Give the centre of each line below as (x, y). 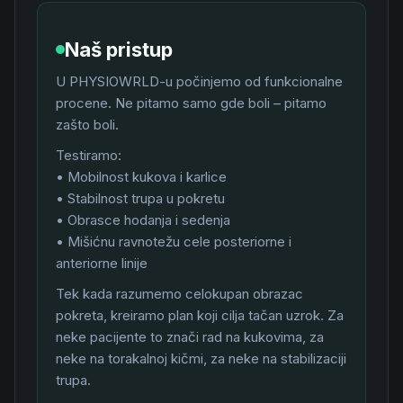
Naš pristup (119, 49)
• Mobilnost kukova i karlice (141, 177)
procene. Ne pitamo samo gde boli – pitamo (191, 103)
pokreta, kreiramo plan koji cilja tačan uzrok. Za (200, 315)
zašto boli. (87, 125)
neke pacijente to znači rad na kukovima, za (190, 337)
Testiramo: (89, 155)
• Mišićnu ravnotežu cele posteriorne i (174, 242)
